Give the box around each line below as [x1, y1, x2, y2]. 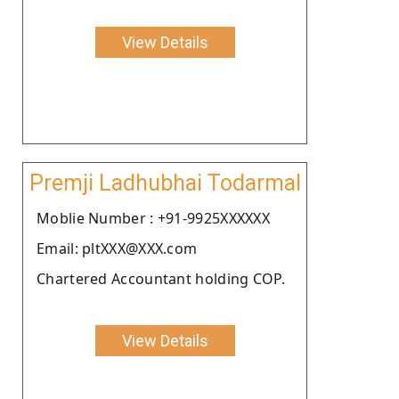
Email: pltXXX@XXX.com [37, 238, 198, 258]
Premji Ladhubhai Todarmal [28, 169, 301, 196]
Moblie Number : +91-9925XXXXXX [37, 208, 270, 228]
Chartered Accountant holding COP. [37, 268, 285, 289]
